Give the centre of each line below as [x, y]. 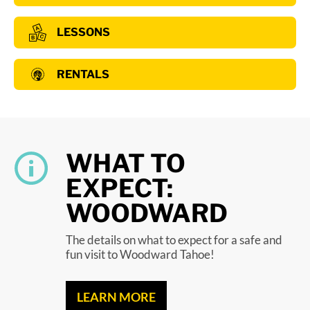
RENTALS [83, 74]
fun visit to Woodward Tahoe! [140, 255]
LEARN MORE [116, 297]
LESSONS [83, 32]
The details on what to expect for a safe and [174, 240]
